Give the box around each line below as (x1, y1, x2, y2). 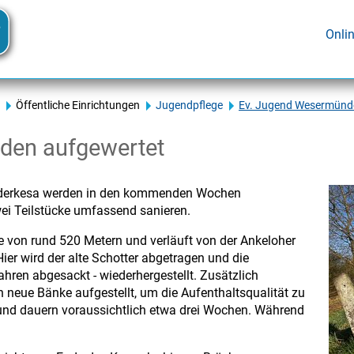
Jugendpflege (156, 99, 223, 112)
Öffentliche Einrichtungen (16, 99, 140, 112)
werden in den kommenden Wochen (40, 186, 241, 201)
